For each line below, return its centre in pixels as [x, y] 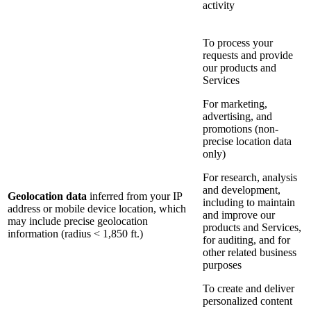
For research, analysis [250, 178]
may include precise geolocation [78, 221]
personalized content [247, 301]
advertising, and [237, 117]
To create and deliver [249, 289]
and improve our [239, 215]
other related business [250, 253]
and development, [242, 190]
